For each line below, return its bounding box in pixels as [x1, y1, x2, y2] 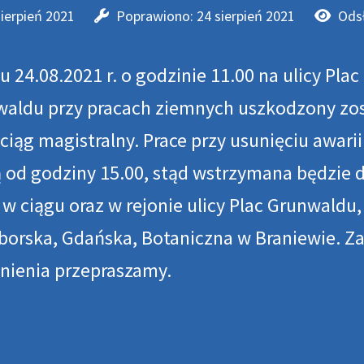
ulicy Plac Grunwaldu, [186, 193, 362, 219]
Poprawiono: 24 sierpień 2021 [115, 6, 298, 26]
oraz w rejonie [68, 193, 187, 219]
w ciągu [2, 193, 69, 219]
